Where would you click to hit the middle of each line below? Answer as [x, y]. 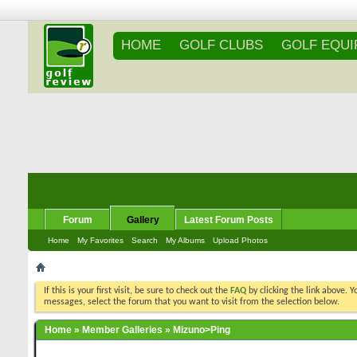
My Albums [185, 240]
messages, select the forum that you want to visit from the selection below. [192, 302]
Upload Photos [240, 240]
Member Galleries [122, 330]
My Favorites [100, 240]
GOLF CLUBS [222, 45]
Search [145, 240]
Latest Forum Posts [229, 220]
